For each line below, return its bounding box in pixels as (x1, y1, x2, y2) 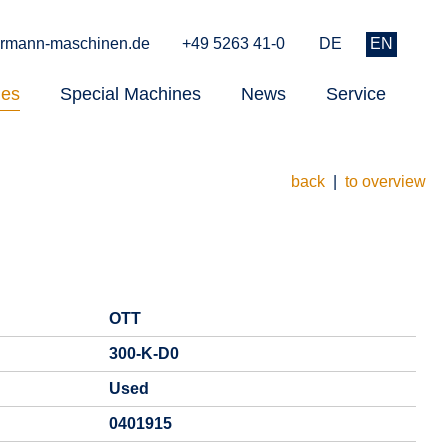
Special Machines (60, 84, 201, 104)
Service (326, 84, 386, 104)
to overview (344, 173, 426, 190)
